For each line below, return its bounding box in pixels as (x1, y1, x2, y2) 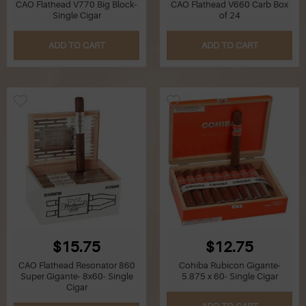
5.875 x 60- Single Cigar (181, 271, 278, 282)
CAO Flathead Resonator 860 (18, 260, 135, 271)
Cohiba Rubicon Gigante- (178, 260, 281, 271)
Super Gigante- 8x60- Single (20, 271, 133, 282)
